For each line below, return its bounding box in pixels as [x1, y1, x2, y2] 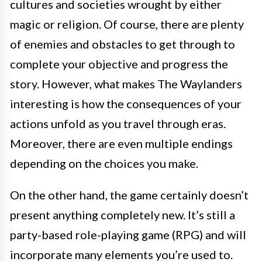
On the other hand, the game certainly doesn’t [10, 187, 249, 202]
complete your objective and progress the [10, 56, 228, 71]
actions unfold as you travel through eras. [10, 116, 226, 130]
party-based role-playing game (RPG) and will [10, 227, 246, 242]
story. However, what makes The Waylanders [10, 76, 242, 91]
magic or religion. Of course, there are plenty [10, 16, 244, 31]
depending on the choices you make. [10, 156, 198, 170]
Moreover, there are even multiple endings [10, 136, 233, 150]
